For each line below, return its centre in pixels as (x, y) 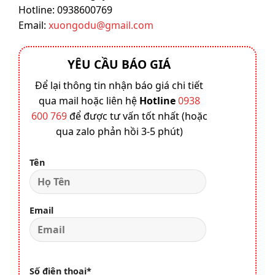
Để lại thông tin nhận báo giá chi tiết (119, 85)
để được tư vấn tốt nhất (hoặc (137, 116)
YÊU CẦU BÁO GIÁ (119, 64)
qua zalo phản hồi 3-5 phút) (119, 131)
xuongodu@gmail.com (101, 25)
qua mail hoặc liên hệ (89, 100)
